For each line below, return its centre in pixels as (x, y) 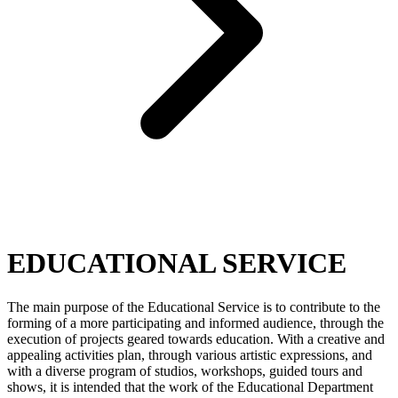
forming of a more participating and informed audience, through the (195, 322)
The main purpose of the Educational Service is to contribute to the (194, 306)
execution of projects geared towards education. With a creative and (196, 338)
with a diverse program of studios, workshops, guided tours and (185, 370)
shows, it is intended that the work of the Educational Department (190, 386)
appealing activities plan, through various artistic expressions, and (190, 354)
